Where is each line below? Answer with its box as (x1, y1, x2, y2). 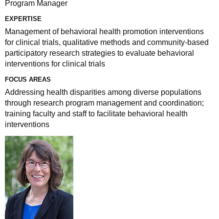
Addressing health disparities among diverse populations (5, 88, 201, 96)
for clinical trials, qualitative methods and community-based (5, 38, 209, 46)
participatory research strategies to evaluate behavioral (5, 49, 194, 57)
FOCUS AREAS (5, 76, 51, 83)
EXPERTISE (5, 15, 42, 22)
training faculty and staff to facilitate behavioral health (5, 109, 188, 118)
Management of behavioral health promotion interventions (5, 27, 204, 36)
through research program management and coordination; (5, 99, 204, 107)
